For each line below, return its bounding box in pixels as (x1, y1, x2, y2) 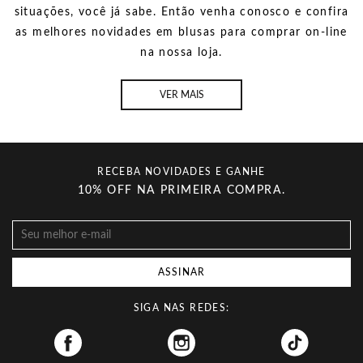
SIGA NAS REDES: (133, 303, 230, 313)
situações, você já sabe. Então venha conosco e (14, 6, 306, 18)
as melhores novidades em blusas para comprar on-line (15, 27, 348, 38)
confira (305, 6, 349, 18)
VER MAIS (159, 90, 204, 100)
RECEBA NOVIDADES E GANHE (97, 167, 266, 177)
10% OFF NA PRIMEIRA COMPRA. (77, 185, 286, 196)
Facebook (270, 329, 327, 340)
